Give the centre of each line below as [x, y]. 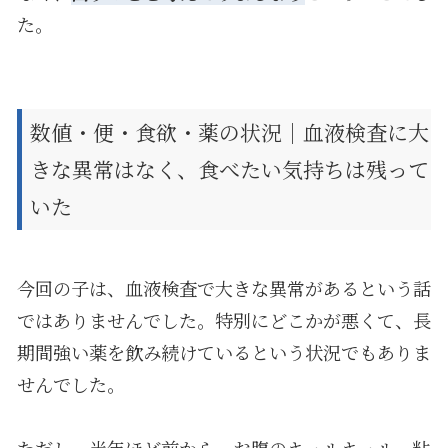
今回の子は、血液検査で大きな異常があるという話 [223, 287]
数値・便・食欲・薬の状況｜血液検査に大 [229, 131]
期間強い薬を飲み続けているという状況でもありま [223, 351]
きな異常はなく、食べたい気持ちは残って [229, 168]
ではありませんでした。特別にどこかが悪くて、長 [223, 319]
